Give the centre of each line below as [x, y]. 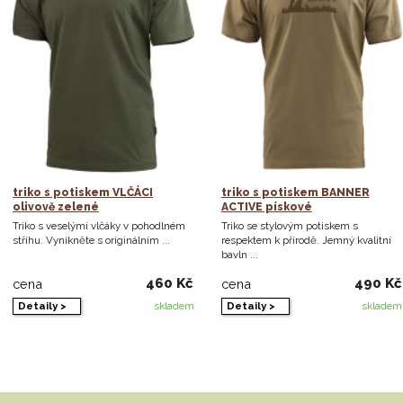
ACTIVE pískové [266, 207]
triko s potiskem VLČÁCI [83, 193]
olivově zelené [56, 207]
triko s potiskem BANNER [295, 193]
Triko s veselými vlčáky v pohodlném [99, 226]
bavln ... [239, 255]
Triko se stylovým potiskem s [289, 226]
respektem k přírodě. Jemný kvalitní [306, 241]
